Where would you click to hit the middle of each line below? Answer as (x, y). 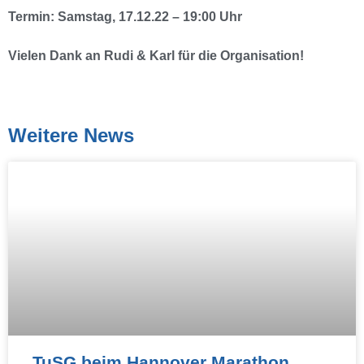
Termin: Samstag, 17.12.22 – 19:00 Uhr (125, 17)
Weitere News (71, 136)
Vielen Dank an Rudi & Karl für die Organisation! (156, 56)
